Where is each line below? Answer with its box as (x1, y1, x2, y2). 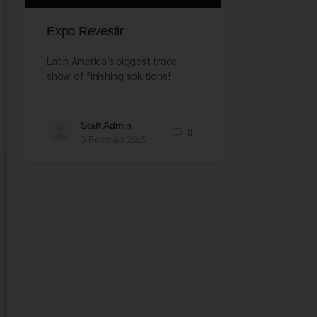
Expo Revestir (47, 24, 124, 39)
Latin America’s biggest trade (47, 56, 178, 68)
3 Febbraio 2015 (81, 134, 146, 146)
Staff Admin (81, 120, 132, 132)
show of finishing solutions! (47, 71, 197, 83)
